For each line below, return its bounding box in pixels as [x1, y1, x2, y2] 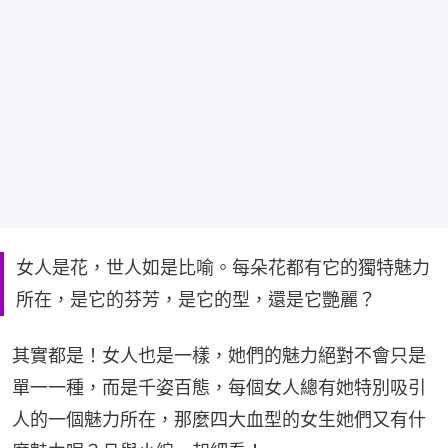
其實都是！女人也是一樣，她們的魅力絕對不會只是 [12, 344, 426, 366]
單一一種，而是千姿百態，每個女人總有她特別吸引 [12, 376, 426, 398]
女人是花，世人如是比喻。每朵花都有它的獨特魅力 [16, 256, 430, 278]
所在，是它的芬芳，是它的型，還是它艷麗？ [16, 288, 376, 310]
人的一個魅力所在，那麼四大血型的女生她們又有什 [12, 408, 426, 430]
